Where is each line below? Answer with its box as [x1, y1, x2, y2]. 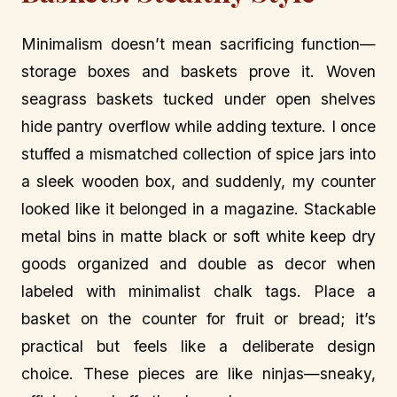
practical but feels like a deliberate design [21, 337, 376, 356]
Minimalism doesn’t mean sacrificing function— [21, 35, 376, 54]
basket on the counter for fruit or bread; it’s [21, 309, 376, 329]
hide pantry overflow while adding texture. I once [21, 117, 376, 136]
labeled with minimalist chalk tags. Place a [21, 282, 376, 301]
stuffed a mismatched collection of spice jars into [21, 144, 376, 164]
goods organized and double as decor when [21, 254, 376, 274]
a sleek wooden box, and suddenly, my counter [21, 172, 376, 191]
